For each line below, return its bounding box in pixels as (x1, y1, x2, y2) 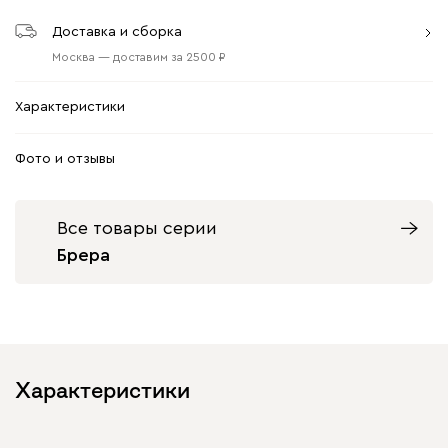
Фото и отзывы (15, 151, 115, 166)
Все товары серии (57, 218, 217, 237)
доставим (113, 50, 168, 63)
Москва (52, 50, 95, 63)
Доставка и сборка (52, 24, 182, 39)
